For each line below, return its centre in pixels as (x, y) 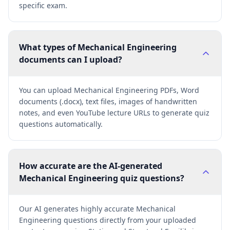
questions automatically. (61, 124)
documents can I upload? (71, 60)
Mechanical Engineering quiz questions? (102, 178)
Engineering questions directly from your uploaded (108, 220)
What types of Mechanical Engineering (98, 47)
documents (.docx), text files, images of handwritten (108, 101)
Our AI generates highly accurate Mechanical (97, 209)
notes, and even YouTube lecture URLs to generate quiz (114, 113)
